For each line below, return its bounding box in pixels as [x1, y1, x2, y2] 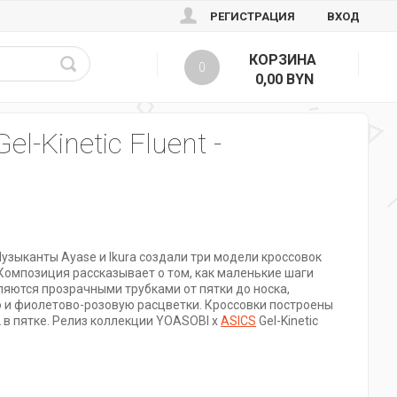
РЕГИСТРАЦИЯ [210, 10, 295, 23]
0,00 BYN [255, 71, 314, 88]
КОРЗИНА [248, 51, 316, 68]
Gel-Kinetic [256, 314, 318, 328]
